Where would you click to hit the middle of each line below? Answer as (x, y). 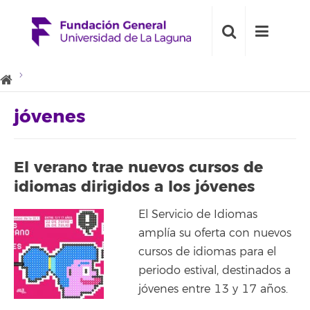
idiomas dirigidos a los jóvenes (134, 186)
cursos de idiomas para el (207, 252)
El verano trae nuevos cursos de (138, 167)
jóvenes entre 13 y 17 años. (213, 289)
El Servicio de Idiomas (198, 215)
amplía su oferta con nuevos (215, 233)
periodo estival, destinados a (215, 271)
